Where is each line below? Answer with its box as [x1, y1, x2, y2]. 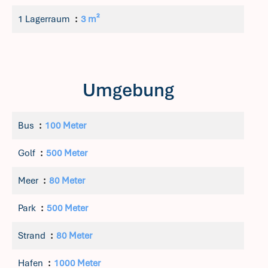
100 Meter [45, 120, 86, 132]
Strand [18, 230, 47, 242]
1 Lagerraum [18, 13, 72, 25]
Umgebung [82, 78, 174, 102]
